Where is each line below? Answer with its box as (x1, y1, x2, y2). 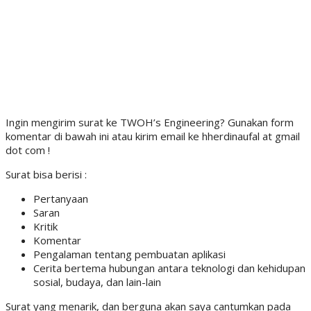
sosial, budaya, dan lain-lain (33, 274, 161, 289)
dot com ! (6, 142, 50, 157)
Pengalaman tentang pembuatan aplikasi (33, 246, 226, 261)
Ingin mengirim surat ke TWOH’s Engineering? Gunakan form (6, 115, 294, 129)
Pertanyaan (33, 191, 88, 205)
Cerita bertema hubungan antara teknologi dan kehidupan (33, 260, 305, 275)
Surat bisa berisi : (6, 167, 87, 181)
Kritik (33, 219, 58, 233)
